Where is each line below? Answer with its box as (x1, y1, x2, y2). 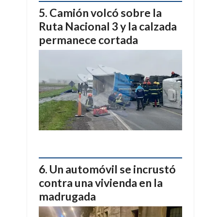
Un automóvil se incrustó (49, 162, 176, 176)
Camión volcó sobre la (49, 6, 162, 20)
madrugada (39, 189, 96, 203)
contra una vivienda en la (39, 175, 163, 189)
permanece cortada (39, 33, 138, 47)
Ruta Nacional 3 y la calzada (39, 19, 177, 33)
